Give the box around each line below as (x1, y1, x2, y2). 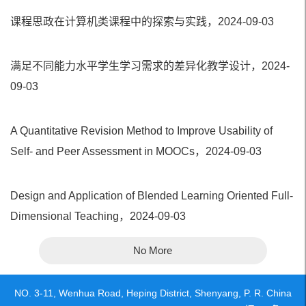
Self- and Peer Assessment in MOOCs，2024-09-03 (10, 145, 262, 158)
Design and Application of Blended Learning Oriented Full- (10, 190, 293, 202)
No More (133, 245, 173, 257)
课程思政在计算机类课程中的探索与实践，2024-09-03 (10, 16, 274, 28)
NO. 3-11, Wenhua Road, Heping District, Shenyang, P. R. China (14, 288, 292, 299)
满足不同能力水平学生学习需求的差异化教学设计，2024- (10, 60, 290, 72)
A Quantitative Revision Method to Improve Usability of (10, 125, 273, 137)
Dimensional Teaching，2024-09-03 (10, 210, 186, 223)
